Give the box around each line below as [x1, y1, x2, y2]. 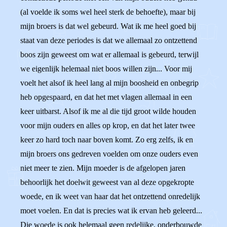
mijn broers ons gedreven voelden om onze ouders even [20, 149, 198, 158]
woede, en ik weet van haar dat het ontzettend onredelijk [20, 192, 200, 201]
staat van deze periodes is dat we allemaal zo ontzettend [20, 36, 197, 45]
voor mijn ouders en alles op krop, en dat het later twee [20, 121, 195, 130]
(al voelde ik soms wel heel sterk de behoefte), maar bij [20, 8, 196, 16]
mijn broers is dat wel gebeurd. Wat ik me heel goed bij [20, 22, 196, 30]
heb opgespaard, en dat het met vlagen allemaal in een [20, 93, 192, 101]
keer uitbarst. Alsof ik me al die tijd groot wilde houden [20, 107, 196, 116]
